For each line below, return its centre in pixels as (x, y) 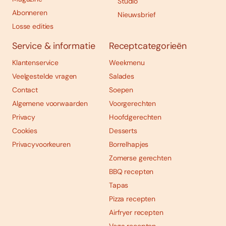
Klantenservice (36, 63)
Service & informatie (54, 46)
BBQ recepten (131, 172)
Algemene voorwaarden (50, 104)
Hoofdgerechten (135, 117)
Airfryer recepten (136, 213)
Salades (122, 76)
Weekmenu (127, 63)
